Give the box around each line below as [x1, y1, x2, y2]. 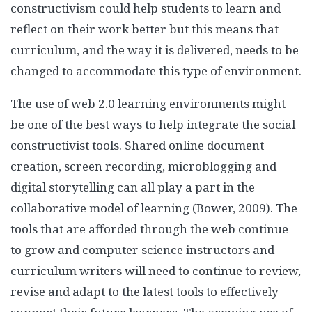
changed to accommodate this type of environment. [10, 63, 302, 79]
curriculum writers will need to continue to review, [10, 263, 301, 279]
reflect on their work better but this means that [10, 21, 279, 37]
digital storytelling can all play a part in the [10, 179, 255, 195]
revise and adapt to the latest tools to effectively [10, 283, 279, 299]
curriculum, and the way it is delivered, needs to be [10, 42, 299, 58]
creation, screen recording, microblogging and [10, 158, 276, 174]
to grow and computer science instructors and [10, 242, 274, 258]
